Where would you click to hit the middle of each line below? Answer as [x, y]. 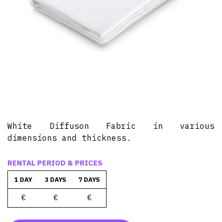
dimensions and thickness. [69, 138]
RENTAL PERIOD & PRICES [55, 163]
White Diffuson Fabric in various [111, 126]
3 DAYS [55, 180]
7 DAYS [89, 180]
